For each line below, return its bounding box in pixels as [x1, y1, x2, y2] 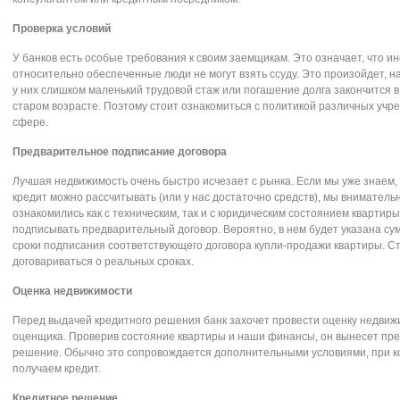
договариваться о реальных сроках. [12, 255, 194, 268]
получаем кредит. [12, 362, 101, 375]
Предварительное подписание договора [12, 146, 227, 158]
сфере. [12, 116, 48, 129]
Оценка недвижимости [12, 285, 132, 297]
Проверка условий [12, 22, 111, 35]
